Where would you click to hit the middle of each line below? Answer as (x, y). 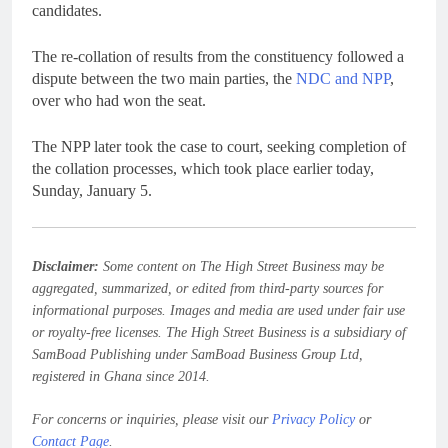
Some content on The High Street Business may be (241, 267)
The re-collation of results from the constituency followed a (218, 56)
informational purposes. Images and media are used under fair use (218, 311)
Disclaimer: (65, 267)
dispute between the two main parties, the (164, 78)
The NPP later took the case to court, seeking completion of (219, 146)
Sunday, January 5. (92, 190)
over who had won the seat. (119, 100)
